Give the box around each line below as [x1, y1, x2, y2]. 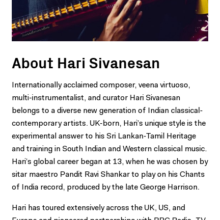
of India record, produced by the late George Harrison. [12, 184, 199, 192]
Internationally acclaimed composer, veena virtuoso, [12, 82, 190, 89]
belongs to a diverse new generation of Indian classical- [12, 107, 203, 115]
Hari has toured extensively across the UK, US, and [12, 204, 185, 212]
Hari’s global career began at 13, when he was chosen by [12, 158, 208, 166]
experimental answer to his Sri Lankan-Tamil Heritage [12, 133, 196, 140]
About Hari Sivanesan [12, 52, 160, 72]
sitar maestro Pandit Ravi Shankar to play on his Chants [12, 171, 205, 179]
